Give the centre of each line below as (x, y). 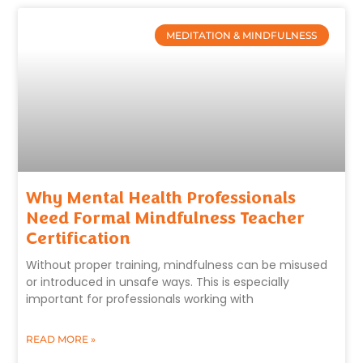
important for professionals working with (140, 299)
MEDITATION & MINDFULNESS (242, 35)
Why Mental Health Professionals (161, 198)
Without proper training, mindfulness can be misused (177, 265)
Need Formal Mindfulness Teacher (166, 218)
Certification (79, 238)
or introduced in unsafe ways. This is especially (158, 282)
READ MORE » (61, 339)
